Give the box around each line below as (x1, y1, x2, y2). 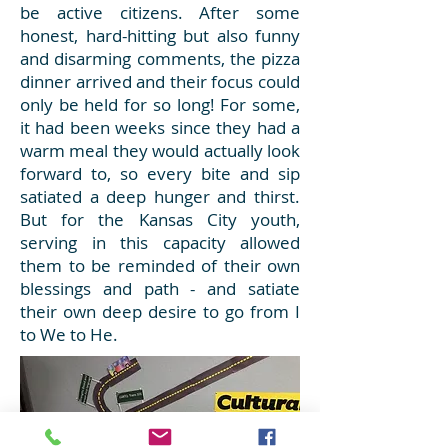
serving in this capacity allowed (20, 231, 300, 254)
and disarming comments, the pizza (20, 47, 300, 70)
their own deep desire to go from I (20, 300, 300, 323)
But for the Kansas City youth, (20, 208, 300, 231)
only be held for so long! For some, (20, 93, 300, 116)
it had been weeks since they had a (20, 116, 300, 139)
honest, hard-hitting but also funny (20, 24, 300, 47)
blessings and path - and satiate (20, 277, 300, 300)
